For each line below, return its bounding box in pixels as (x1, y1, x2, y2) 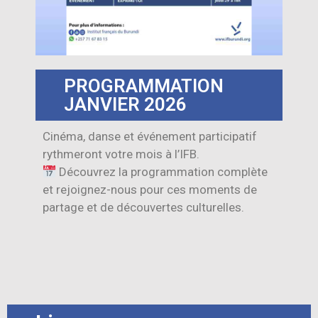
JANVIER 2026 (64, 94, 187, 115)
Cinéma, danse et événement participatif (43, 129, 257, 143)
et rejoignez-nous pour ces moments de (43, 182, 257, 197)
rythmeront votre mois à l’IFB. (43, 147, 199, 161)
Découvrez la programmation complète (56, 165, 268, 179)
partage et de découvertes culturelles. (43, 200, 244, 214)
